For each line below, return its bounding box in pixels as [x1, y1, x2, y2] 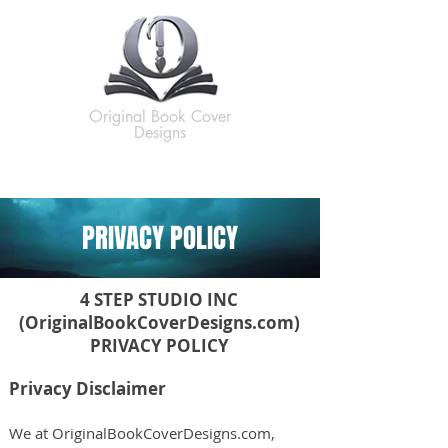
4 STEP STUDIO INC [80, 288, 238, 311]
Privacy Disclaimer [9, 377, 166, 400]
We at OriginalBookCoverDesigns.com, [9, 423, 275, 443]
